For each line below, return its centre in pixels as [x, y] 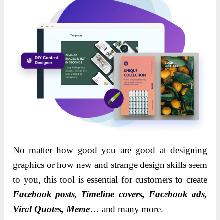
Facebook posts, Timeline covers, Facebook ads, [110, 194]
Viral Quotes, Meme [52, 209]
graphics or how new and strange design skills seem [110, 165]
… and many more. [127, 209]
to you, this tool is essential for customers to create [110, 180]
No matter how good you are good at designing [110, 150]
